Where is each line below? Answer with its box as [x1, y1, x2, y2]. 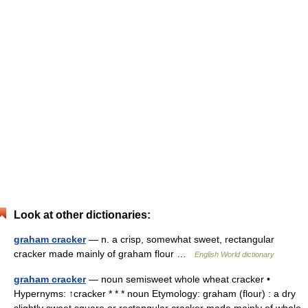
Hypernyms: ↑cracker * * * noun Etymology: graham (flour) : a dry [14, 288, 296, 299]
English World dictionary [195, 250, 274, 258]
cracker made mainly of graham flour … [14, 248, 195, 259]
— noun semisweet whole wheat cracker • [86, 274, 270, 285]
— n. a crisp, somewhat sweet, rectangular [86, 234, 274, 245]
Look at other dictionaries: [14, 209, 151, 221]
